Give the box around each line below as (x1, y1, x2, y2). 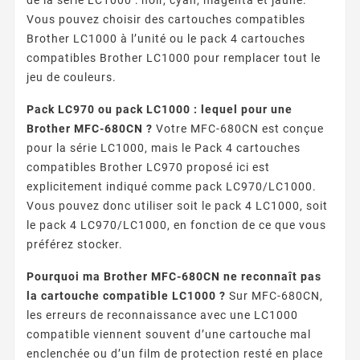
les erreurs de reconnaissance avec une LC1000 (27, 308, 298, 321)
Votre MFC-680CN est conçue (153, 121, 324, 135)
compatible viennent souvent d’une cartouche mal (27, 327, 311, 341)
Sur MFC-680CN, (226, 288, 323, 302)
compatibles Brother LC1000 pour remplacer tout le (27, 51, 321, 64)
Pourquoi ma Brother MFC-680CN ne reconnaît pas (27, 269, 321, 283)
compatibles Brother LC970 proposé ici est (27, 160, 270, 174)
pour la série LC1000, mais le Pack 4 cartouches (27, 141, 301, 154)
